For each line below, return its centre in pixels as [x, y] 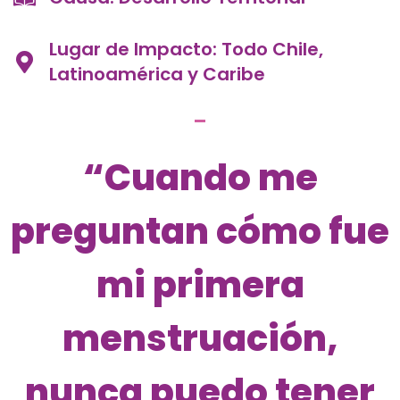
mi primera [200, 285]
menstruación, [200, 339]
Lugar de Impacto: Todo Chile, [186, 50]
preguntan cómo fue [200, 232]
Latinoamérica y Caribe [157, 75]
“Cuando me [200, 178]
